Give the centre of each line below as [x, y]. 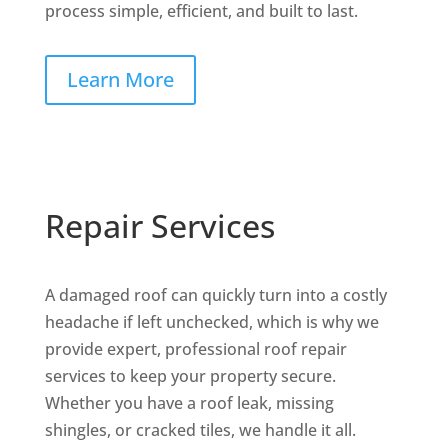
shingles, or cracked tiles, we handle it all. [200, 430]
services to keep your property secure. [190, 376]
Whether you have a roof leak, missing [189, 403]
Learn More [120, 80]
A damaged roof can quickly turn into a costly [215, 295]
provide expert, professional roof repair [195, 349]
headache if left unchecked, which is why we [211, 322]
